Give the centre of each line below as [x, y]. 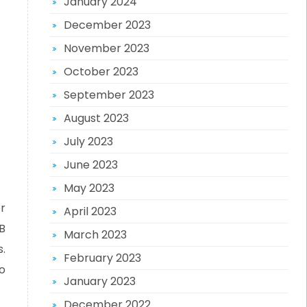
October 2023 [101, 72]
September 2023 [109, 95]
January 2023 [99, 281]
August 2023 [96, 118]
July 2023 [88, 142]
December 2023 [107, 25]
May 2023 [89, 188]
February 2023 [102, 258]
